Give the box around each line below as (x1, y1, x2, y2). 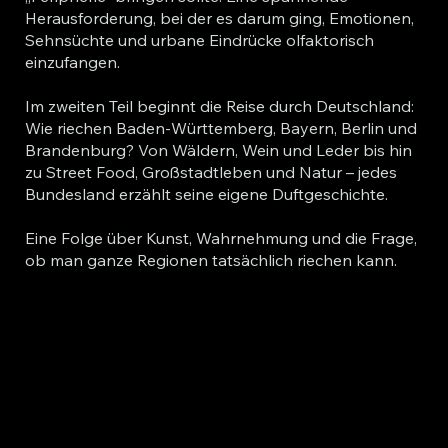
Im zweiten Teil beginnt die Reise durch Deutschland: (24, 96, 414, 117)
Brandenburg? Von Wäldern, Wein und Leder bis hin (24, 140, 412, 161)
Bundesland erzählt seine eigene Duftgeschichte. (24, 184, 388, 205)
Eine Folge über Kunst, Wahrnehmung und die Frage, (24, 228, 417, 249)
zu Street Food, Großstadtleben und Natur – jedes (24, 162, 397, 183)
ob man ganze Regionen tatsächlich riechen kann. (24, 250, 397, 271)
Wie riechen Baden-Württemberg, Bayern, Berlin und (24, 118, 417, 139)
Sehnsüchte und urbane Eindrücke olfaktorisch (24, 30, 374, 51)
